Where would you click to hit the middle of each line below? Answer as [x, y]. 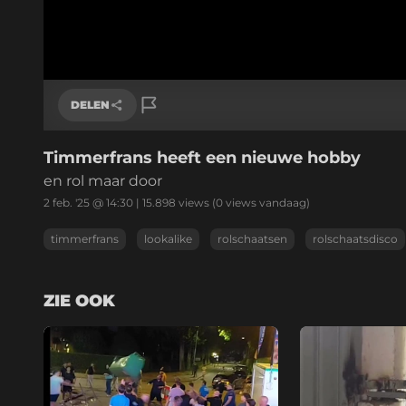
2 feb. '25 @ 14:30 [88, 202]
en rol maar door [103, 180]
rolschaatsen [252, 238]
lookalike [168, 238]
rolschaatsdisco [355, 238]
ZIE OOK [79, 300]
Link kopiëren [116, 158]
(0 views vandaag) [260, 202]
